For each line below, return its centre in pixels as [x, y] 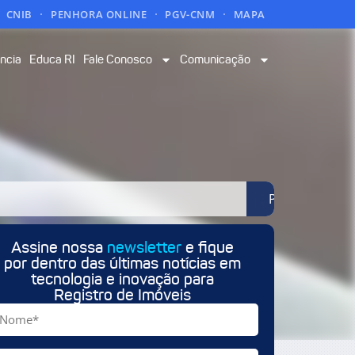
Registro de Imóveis [122, 296]
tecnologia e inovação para [122, 280]
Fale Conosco [118, 59]
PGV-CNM [190, 14]
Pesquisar [298, 199]
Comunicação [215, 59]
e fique [207, 248]
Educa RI [52, 59]
